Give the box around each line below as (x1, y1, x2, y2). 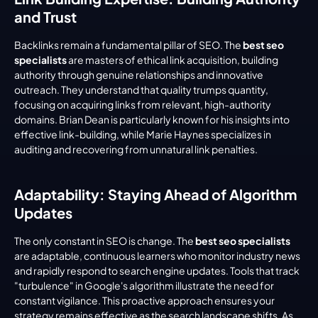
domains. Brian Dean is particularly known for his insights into (14, 112, 290, 126)
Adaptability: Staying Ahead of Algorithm (14, 185, 297, 203)
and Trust (14, 7, 77, 26)
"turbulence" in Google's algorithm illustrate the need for (14, 278, 274, 292)
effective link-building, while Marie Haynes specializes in (14, 127, 271, 141)
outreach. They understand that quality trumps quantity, (14, 82, 268, 96)
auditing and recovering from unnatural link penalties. (14, 142, 258, 155)
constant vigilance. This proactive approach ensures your (14, 293, 275, 307)
